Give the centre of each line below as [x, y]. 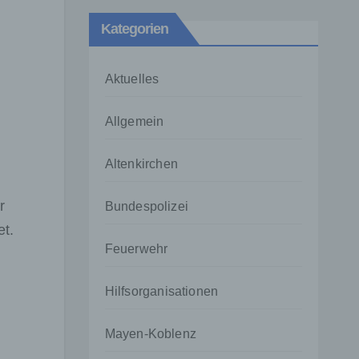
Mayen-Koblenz [151, 334]
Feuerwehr [136, 249]
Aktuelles [132, 79]
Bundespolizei [147, 206]
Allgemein [134, 121]
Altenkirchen [141, 164]
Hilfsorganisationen [161, 291]
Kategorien [135, 29]
